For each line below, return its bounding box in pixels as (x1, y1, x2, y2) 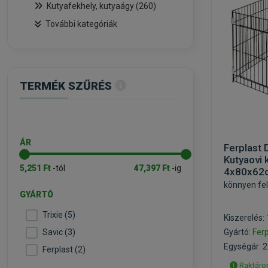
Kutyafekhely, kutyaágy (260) (47, 1, 156, 11)
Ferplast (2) (42, 245, 86, 254)
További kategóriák (45, 19, 117, 29)
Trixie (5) (42, 210, 75, 220)
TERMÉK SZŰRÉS (20, 79, 112, 93)
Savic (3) (42, 227, 75, 237)
